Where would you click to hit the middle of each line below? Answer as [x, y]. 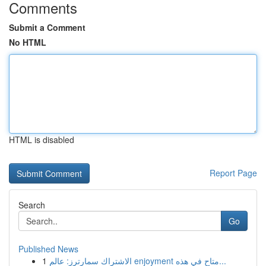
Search [32, 205]
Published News [48, 249]
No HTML [28, 42]
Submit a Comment [47, 27]
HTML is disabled [42, 140]
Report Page [233, 173]
